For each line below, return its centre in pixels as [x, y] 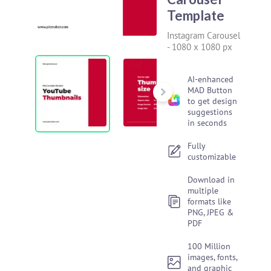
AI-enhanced [211, 79]
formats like [210, 201]
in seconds [207, 123]
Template [196, 15]
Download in [211, 180]
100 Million [209, 246]
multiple [203, 191]
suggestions [210, 112]
